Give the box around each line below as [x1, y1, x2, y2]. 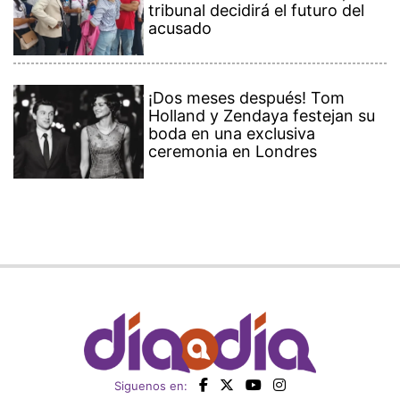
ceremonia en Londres [148, 141, 318, 161]
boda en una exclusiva [148, 123, 316, 143]
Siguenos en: [114, 378, 187, 393]
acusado [148, 18, 212, 37]
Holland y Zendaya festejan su [148, 105, 376, 125]
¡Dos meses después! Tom [148, 87, 346, 107]
